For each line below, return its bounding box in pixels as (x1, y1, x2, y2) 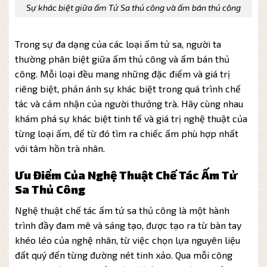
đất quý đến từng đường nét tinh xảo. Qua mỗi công (15, 249, 232, 260)
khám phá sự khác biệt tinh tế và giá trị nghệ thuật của (15, 113, 247, 125)
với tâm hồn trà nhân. (15, 142, 105, 154)
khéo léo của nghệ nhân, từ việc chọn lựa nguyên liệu (15, 234, 240, 246)
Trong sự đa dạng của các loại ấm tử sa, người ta (15, 38, 221, 50)
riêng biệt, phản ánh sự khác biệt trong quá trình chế (15, 83, 241, 95)
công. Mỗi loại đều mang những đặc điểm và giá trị (15, 68, 230, 80)
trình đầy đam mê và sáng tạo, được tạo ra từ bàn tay (15, 219, 241, 231)
